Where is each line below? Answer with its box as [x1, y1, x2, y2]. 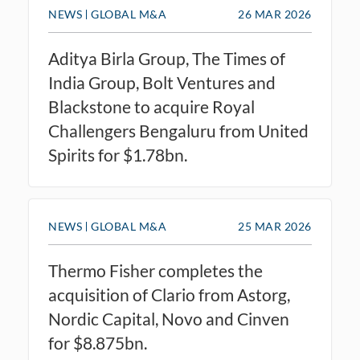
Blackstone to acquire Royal [48, 96, 255, 117]
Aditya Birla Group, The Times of [48, 48, 285, 68]
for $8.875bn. [48, 333, 147, 353]
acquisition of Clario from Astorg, [48, 284, 290, 305]
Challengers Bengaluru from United [48, 121, 309, 141]
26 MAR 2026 [238, 7, 312, 21]
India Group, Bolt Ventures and [48, 72, 276, 92]
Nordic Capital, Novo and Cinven [48, 309, 289, 329]
